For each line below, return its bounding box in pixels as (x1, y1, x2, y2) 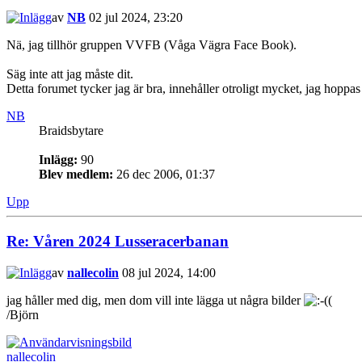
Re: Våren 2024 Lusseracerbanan (6, 233, 229, 250)
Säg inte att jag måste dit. (6, 67, 133, 82)
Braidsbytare (39, 124, 103, 138)
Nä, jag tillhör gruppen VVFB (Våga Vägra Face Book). (6, 38, 297, 53)
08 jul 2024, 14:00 (119, 265, 216, 280)
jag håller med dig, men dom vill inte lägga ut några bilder (6, 293, 304, 307)
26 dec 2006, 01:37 (113, 167, 215, 182)
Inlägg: (39, 153, 78, 167)
